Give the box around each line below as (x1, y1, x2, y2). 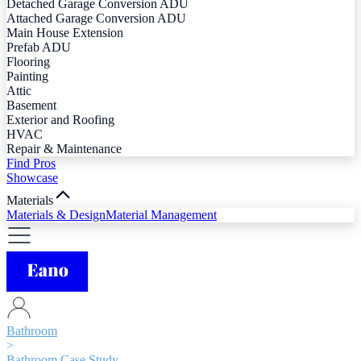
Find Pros (6, 156, 56, 170)
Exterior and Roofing (6, 112, 114, 127)
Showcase (6, 170, 58, 185)
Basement (6, 98, 56, 112)
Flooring (6, 54, 50, 68)
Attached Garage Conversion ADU (6, 10, 186, 25)
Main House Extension (6, 25, 123, 39)
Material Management (106, 207, 217, 222)
